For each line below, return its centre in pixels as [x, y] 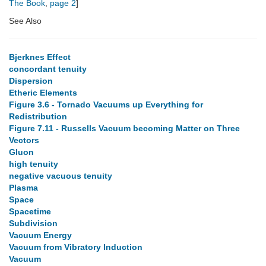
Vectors [24, 140]
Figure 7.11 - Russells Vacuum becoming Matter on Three [124, 129]
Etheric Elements [43, 93]
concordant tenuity [48, 69]
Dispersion [31, 81]
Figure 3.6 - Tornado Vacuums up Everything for [106, 105]
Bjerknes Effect [40, 57]
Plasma [23, 188]
